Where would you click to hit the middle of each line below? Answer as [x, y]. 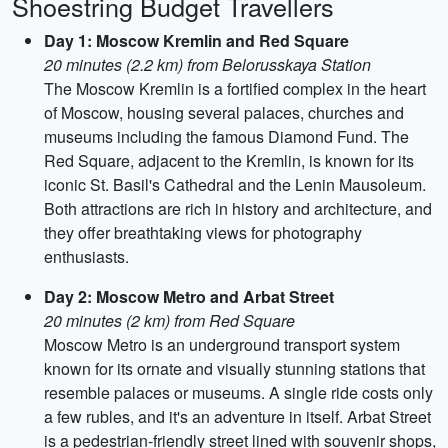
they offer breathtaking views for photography [203, 232]
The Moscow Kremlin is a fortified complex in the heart [235, 88]
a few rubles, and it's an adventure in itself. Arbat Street [237, 416]
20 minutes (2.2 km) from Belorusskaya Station [207, 64]
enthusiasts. [86, 256]
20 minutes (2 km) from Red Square [169, 320]
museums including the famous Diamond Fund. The [226, 136]
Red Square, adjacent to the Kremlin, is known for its [229, 160]
